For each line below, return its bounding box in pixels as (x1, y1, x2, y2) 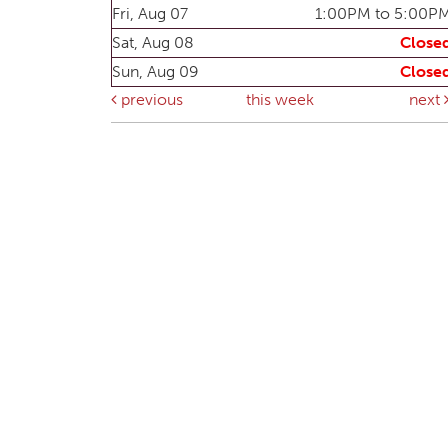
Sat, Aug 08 (112, 32, 194, 52)
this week (246, 89, 315, 109)
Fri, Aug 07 (112, 3, 188, 23)
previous (117, 89, 183, 109)
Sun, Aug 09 (112, 61, 199, 81)
